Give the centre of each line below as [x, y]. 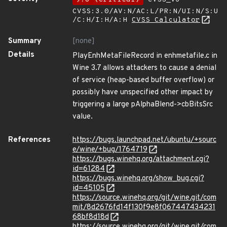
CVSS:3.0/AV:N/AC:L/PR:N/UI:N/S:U [145, 11]
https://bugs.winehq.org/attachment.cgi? [141, 159]
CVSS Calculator [166, 20]
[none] [84, 41]
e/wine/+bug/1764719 [110, 150]
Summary [25, 41]
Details [21, 55]
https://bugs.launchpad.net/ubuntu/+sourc [144, 140]
